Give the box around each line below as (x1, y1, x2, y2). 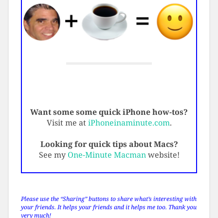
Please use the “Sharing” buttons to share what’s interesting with (20, 195, 197, 203)
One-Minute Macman (67, 149, 146, 161)
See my (38, 149, 68, 161)
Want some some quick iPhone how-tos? (30, 107, 188, 118)
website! (145, 149, 180, 161)
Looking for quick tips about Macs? (40, 139, 178, 150)
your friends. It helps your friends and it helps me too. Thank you (20, 203, 197, 212)
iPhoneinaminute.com (88, 117, 170, 128)
